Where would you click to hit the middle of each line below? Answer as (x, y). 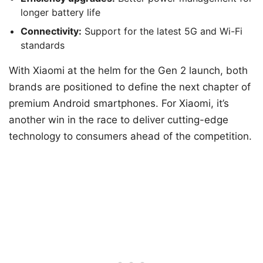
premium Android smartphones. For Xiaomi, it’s (119, 104)
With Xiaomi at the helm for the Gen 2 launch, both (128, 71)
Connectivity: (51, 31)
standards (43, 45)
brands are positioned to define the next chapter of (130, 87)
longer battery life (60, 13)
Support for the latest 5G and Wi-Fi (162, 31)
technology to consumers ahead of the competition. (130, 136)
